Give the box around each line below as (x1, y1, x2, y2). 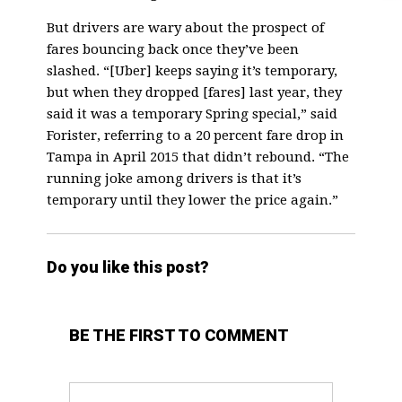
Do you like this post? (47, 257, 210, 276)
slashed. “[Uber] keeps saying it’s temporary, (47, 62, 338, 79)
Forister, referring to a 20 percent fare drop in (47, 127, 345, 144)
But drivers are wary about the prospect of (47, 19, 325, 36)
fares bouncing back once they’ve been (47, 40, 300, 57)
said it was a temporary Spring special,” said (47, 105, 338, 122)
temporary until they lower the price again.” (47, 191, 339, 208)
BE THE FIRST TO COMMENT (69, 325, 290, 345)
